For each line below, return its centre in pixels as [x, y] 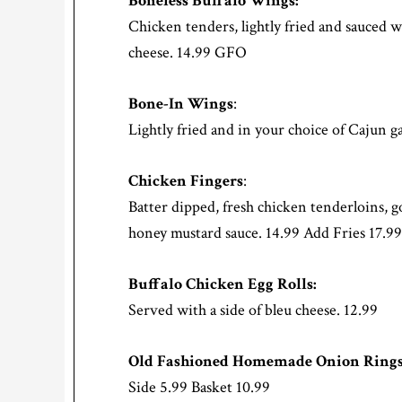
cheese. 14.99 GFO [188, 53]
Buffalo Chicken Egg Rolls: [223, 284]
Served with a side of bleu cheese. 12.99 [253, 310]
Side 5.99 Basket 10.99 [199, 388]
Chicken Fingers [186, 181]
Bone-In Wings [181, 104]
